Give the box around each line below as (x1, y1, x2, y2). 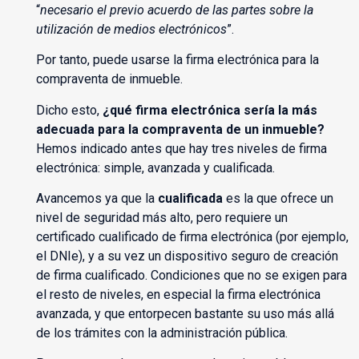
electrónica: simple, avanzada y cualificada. (35, 159, 275, 175)
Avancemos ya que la (35, 191, 158, 207)
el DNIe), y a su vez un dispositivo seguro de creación (35, 248, 338, 264)
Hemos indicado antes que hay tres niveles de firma (35, 140, 327, 156)
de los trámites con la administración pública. (35, 325, 288, 341)
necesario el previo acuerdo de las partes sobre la (39, 2, 313, 18)
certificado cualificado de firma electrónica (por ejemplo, (35, 229, 349, 245)
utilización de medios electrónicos (35, 21, 227, 37)
